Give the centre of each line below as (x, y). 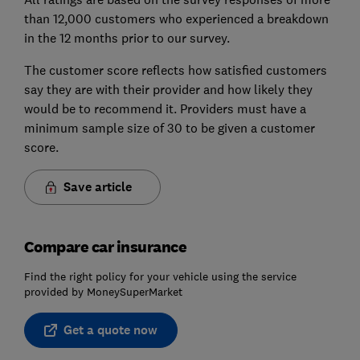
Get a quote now (110, 329)
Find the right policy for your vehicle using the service (160, 276)
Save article (97, 186)
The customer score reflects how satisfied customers (175, 70)
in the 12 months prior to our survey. (127, 37)
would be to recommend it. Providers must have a (165, 108)
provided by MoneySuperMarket (103, 291)
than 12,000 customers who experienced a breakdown (176, 18)
